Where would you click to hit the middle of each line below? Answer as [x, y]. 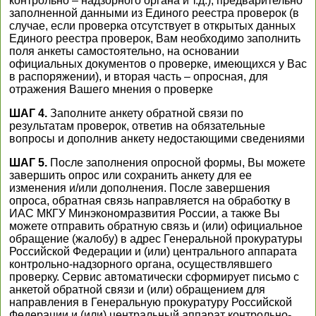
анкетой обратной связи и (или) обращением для [137, 290]
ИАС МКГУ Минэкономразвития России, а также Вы [145, 213]
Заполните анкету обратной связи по [145, 113]
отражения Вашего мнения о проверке [111, 89]
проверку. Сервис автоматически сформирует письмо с [154, 277]
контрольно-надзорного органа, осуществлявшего [141, 264]
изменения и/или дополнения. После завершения [140, 188]
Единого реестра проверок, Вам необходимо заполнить [155, 38]
